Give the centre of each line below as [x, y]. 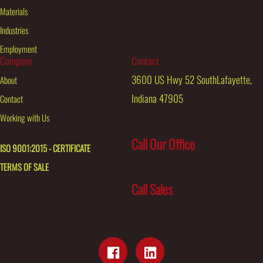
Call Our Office [163, 144]
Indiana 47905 [157, 98]
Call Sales [152, 189]
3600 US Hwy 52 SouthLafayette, [192, 80]
